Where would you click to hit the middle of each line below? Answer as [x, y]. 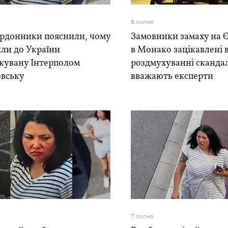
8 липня [142, 22]
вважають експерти [172, 77]
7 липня [142, 216]
